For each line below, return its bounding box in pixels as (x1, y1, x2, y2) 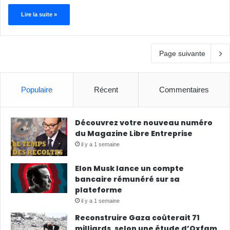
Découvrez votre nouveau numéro (75, 118, 213, 128)
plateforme (75, 185, 122, 196)
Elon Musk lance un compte (75, 163, 184, 174)
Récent (93, 85, 118, 94)
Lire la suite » (21, 11, 57, 18)
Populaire (21, 85, 52, 94)
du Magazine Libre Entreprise (75, 128, 193, 139)
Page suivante (159, 49, 205, 58)
